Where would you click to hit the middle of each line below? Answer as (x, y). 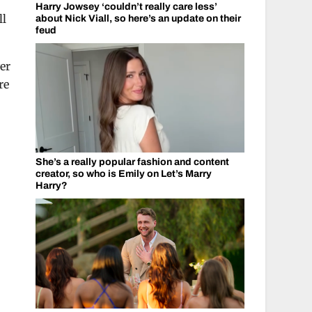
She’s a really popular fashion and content (132, 162)
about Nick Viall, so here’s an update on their (138, 18)
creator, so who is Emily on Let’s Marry (123, 174)
